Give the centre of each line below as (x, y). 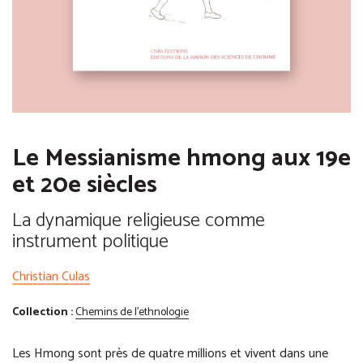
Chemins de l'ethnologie (132, 313)
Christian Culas (51, 277)
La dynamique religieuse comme (139, 221)
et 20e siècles (85, 186)
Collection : (43, 313)
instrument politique (90, 242)
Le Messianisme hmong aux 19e (181, 159)
